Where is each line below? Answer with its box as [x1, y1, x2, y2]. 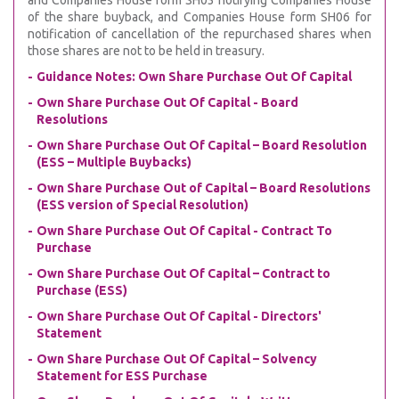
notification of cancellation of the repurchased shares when [28, 27, 371, 41]
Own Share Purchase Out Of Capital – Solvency [37, 352, 317, 366]
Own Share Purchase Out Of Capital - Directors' [37, 309, 322, 323]
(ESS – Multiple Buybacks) [37, 155, 191, 169]
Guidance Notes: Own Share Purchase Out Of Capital [37, 69, 352, 84]
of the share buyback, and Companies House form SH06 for [28, 10, 371, 24]
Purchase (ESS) [37, 283, 127, 297]
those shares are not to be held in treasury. [28, 44, 270, 58]
